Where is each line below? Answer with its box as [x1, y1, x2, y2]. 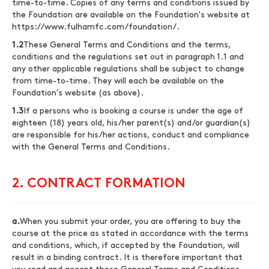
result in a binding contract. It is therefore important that [12, 253, 243, 261]
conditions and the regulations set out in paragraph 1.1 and [12, 53, 244, 61]
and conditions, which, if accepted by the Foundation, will [12, 241, 240, 249]
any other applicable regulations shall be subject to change [12, 65, 244, 73]
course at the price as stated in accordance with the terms [12, 229, 249, 237]
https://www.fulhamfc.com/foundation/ [12, 23, 177, 31]
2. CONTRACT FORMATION [12, 178, 186, 190]
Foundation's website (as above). [12, 89, 144, 97]
